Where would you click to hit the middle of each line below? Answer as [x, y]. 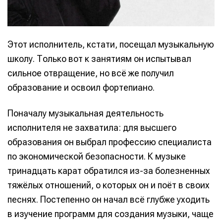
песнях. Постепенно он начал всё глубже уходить [109, 199]
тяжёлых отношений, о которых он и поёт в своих [109, 185]
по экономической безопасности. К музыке [97, 156]
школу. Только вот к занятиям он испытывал [99, 59]
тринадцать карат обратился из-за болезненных [109, 170]
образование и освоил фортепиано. [81, 88]
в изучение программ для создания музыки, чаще [111, 214]
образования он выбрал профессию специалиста [110, 142]
